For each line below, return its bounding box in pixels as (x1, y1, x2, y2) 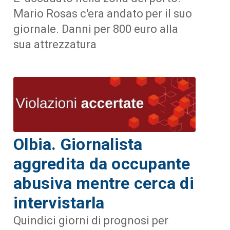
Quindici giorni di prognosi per (13, 214, 169, 227)
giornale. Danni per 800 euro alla (13, 22, 179, 35)
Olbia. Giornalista (13, 135, 143, 155)
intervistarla (13, 193, 105, 213)
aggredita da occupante (13, 154, 190, 174)
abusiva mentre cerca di (13, 174, 195, 194)
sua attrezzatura (13, 37, 97, 51)
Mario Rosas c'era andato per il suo (13, 7, 193, 20)
